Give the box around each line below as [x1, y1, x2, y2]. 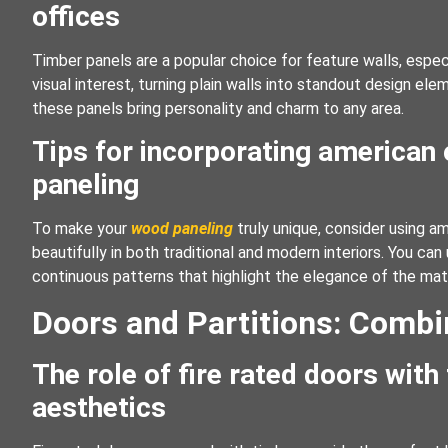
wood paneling [131, 219, 233, 239]
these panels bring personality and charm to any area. [32, 98, 404, 118]
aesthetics [32, 390, 166, 424]
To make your [32, 219, 131, 239]
